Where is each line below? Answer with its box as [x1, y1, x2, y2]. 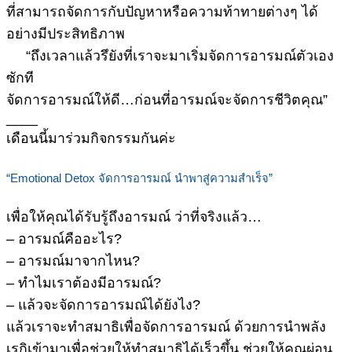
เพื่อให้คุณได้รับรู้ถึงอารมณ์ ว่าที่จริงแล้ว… [6, 209, 262, 225]
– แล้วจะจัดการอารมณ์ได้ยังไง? [6, 297, 200, 313]
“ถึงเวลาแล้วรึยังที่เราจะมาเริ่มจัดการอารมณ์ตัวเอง [6, 48, 334, 64]
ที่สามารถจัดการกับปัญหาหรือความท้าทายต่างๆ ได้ [6, 4, 318, 20]
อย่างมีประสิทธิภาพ [6, 26, 125, 42]
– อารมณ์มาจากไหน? [6, 253, 140, 269]
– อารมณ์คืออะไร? [6, 231, 122, 247]
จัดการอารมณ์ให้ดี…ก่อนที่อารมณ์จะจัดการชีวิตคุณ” [6, 92, 328, 108]
